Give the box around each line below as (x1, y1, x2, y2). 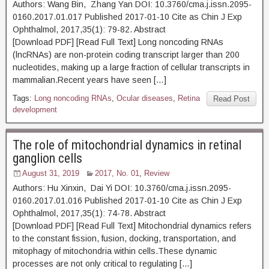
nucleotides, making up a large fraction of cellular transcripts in (13, 62, 250, 72)
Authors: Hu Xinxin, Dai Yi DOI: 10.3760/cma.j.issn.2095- (13, 183, 231, 193)
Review (144, 169, 169, 178)
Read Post (213, 94, 250, 103)
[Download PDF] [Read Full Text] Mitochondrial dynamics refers (13, 221, 252, 231)
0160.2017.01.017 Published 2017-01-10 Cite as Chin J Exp (13, 12, 242, 22)
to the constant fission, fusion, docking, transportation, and (13, 234, 236, 243)
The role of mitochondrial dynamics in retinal (13, 138, 241, 153)
